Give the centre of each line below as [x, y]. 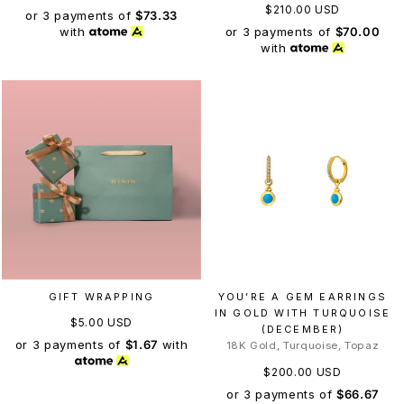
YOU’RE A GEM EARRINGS [303, 296]
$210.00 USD [303, 10]
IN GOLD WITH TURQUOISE [303, 312]
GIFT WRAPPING [101, 296]
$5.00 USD [101, 322]
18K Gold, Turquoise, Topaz [303, 345]
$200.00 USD [303, 372]
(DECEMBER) [303, 329]
